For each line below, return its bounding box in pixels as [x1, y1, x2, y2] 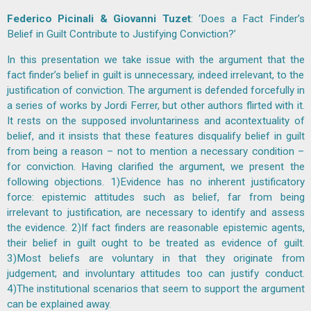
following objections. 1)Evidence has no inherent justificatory [6, 176, 305, 189]
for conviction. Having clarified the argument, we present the [6, 160, 305, 174]
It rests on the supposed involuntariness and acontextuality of [6, 115, 305, 128]
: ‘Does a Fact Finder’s [190, 12, 305, 25]
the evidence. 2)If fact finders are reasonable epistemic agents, [6, 221, 305, 235]
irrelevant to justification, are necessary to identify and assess [6, 206, 305, 219]
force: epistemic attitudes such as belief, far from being [6, 191, 305, 204]
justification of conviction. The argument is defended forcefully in [6, 84, 305, 97]
